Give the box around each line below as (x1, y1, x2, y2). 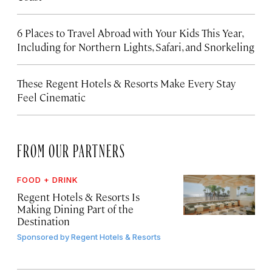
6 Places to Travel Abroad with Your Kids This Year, (17, 26, 243, 40)
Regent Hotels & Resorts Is (17, 190, 140, 204)
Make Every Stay (160, 76, 236, 90)
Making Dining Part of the (17, 202, 134, 216)
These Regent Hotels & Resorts (17, 76, 158, 90)
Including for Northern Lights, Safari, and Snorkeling (17, 40, 254, 54)
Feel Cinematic (17, 90, 86, 104)
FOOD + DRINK (17, 175, 78, 185)
